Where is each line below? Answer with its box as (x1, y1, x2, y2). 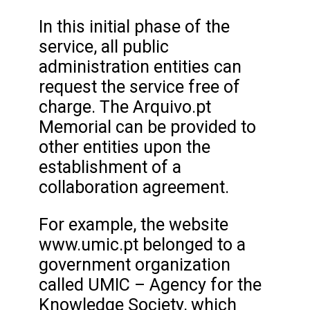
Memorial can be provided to (39, 116, 256, 137)
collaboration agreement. (39, 176, 229, 197)
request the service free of (39, 76, 240, 97)
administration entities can (39, 56, 241, 77)
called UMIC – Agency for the (39, 274, 262, 295)
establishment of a (39, 156, 181, 177)
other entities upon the (39, 136, 210, 157)
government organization (39, 254, 230, 275)
